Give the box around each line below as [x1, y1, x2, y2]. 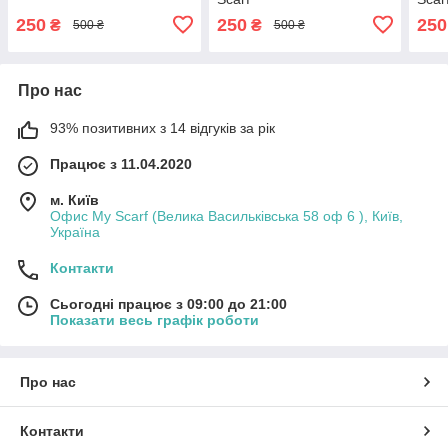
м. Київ [50, 191, 99, 208]
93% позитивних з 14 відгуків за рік [50, 119, 275, 136]
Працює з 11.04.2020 [50, 155, 192, 172]
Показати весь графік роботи [50, 311, 259, 328]
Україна [50, 223, 100, 240]
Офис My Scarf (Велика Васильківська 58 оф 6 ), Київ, [50, 207, 403, 224]
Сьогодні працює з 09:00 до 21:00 [50, 295, 287, 312]
